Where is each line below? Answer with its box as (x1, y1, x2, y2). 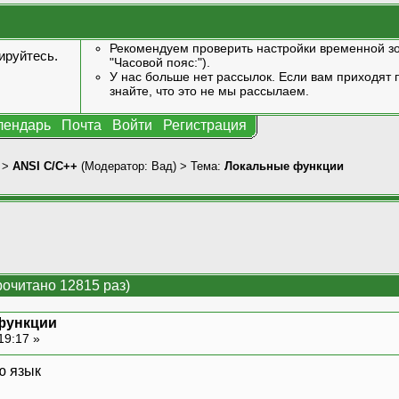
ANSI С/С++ (12, 159, 77, 173)
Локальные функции (224, 159, 344, 173)
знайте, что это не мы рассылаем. (109, 84, 309, 98)
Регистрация (163, 118, 247, 133)
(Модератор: (77, 159, 151, 173)
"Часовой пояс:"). (109, 55, 210, 69)
